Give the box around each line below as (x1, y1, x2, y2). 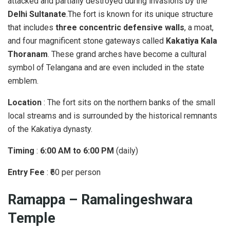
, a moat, (184, 22, 214, 32)
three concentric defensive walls (55, 22, 184, 32)
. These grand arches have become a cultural (48, 49, 206, 59)
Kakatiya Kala (166, 35, 217, 46)
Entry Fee (8, 167, 47, 177)
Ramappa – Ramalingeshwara (8, 191, 193, 208)
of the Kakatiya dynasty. (8, 124, 92, 134)
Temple (8, 210, 55, 227)
